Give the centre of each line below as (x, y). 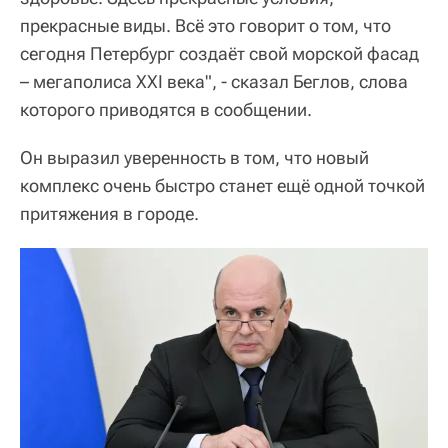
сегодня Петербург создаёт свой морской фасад (219, 53)
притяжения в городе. (109, 213)
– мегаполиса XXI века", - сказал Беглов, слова (214, 81)
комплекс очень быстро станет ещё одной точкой (222, 185)
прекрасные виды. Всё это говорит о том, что (205, 25)
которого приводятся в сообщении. (166, 109)
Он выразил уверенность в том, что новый (194, 157)
